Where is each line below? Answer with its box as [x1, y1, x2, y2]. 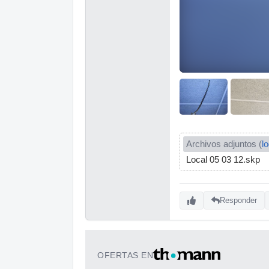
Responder [220, 196, 257, 205]
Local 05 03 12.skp [186, 154, 260, 165]
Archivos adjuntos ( [186, 139, 262, 149]
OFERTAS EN [97, 250, 153, 260]
